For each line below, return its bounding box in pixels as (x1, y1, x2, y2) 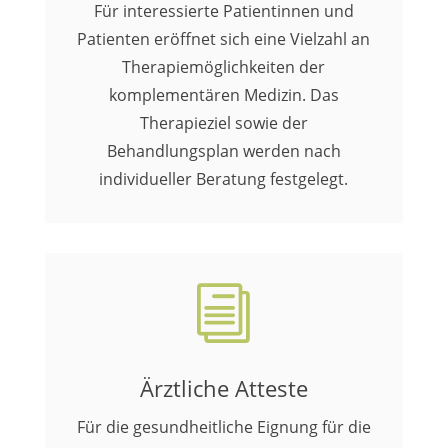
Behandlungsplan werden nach (106, 140, 341, 162)
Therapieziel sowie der (139, 112, 308, 134)
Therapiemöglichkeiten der (122, 56, 326, 78)
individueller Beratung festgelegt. (99, 168, 349, 190)
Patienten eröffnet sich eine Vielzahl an (77, 28, 371, 50)
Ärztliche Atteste (139, 373, 308, 403)
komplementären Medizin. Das (108, 84, 339, 106)
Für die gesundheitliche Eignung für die (76, 416, 371, 438)
